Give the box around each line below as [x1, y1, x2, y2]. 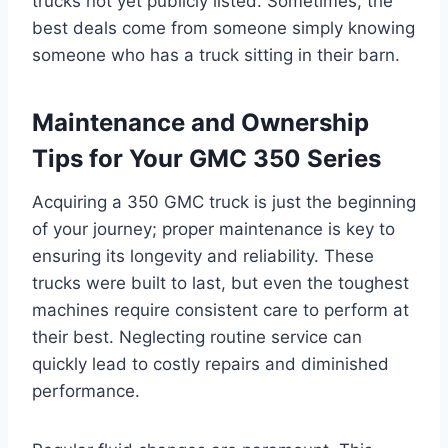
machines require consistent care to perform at [32, 299, 409, 320]
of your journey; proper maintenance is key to [32, 218, 395, 239]
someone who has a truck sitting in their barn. [32, 44, 400, 65]
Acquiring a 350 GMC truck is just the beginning [32, 191, 416, 212]
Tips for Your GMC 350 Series [32, 143, 381, 173]
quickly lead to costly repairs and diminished [32, 353, 389, 374]
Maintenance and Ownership [32, 107, 369, 137]
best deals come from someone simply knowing [32, 17, 415, 38]
